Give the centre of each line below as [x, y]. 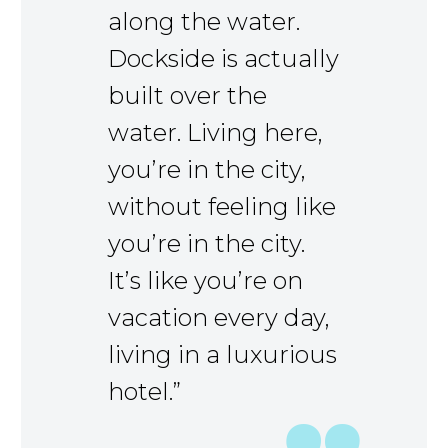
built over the [187, 96]
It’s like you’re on [205, 281]
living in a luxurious [222, 355]
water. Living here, [215, 133]
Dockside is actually [223, 59]
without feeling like [222, 207]
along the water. [204, 22]
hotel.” [144, 392]
